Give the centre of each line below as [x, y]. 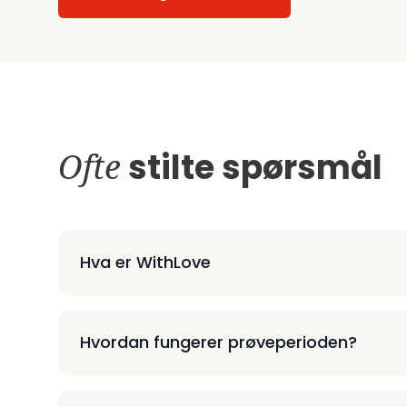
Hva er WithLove [145, 262]
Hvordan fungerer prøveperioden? [218, 342]
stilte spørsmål [252, 167]
